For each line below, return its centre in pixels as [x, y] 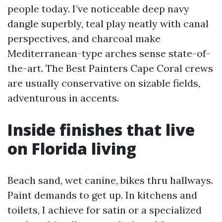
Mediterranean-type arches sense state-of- [109, 53]
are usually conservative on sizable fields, [104, 83]
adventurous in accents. [63, 98]
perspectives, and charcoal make [84, 38]
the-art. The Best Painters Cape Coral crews [110, 68]
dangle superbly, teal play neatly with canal [108, 24]
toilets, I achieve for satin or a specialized [105, 210]
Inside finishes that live [101, 130]
